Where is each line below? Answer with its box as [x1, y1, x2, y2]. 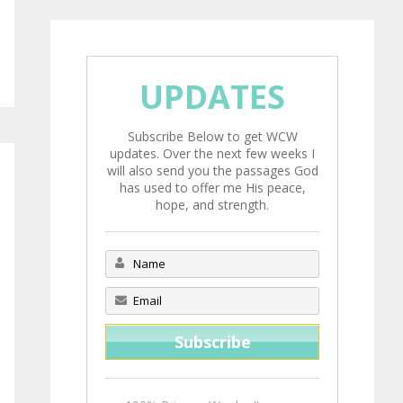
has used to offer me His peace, [119, 178, 306, 196]
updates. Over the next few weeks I [110, 144, 315, 162]
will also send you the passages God [106, 161, 318, 179]
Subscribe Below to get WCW [127, 127, 298, 145]
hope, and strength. [156, 195, 269, 213]
